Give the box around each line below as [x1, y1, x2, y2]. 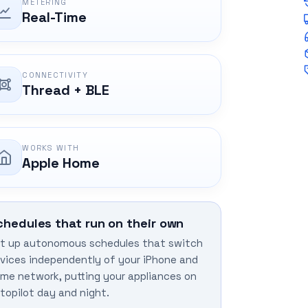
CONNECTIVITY [22, 70, 89, 80]
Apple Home [22, 154, 100, 173]
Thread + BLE [22, 81, 110, 100]
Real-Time [22, 8, 87, 27]
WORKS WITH [22, 143, 80, 153]
